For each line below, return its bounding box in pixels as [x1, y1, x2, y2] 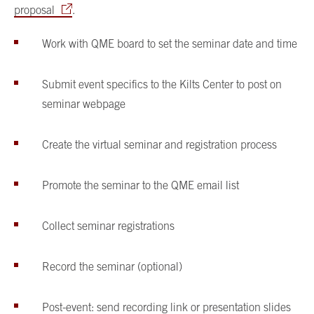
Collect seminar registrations [42, 219, 175, 233]
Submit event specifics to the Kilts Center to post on [42, 78, 282, 91]
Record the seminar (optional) [42, 260, 182, 273]
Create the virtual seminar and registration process [42, 138, 277, 151]
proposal [14, 4, 55, 17]
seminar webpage [42, 97, 125, 111]
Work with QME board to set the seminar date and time [42, 37, 297, 50]
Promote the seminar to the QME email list [42, 179, 239, 192]
